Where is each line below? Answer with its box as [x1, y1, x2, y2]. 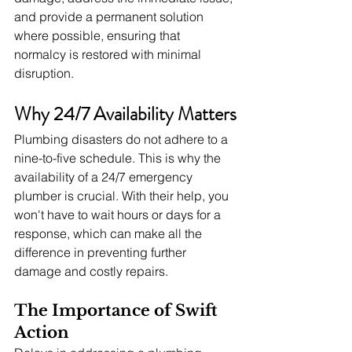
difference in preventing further [14, 244, 189, 260]
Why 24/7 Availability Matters [14, 100, 236, 127]
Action [14, 322, 69, 342]
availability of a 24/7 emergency [14, 168, 196, 185]
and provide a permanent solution [14, 8, 207, 24]
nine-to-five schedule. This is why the [14, 149, 224, 166]
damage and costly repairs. [14, 262, 168, 279]
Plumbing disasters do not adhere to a [14, 130, 231, 147]
